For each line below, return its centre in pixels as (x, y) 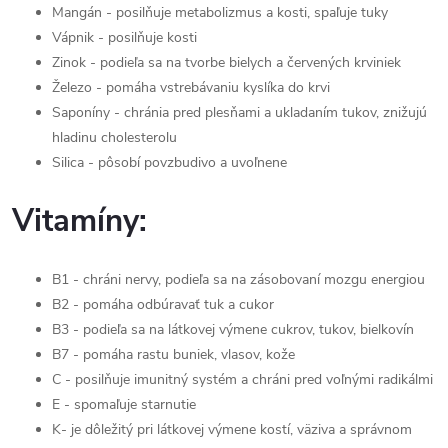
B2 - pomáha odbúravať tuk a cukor (163, 304)
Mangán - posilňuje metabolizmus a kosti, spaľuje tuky (220, 12)
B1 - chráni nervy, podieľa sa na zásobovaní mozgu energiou (238, 279)
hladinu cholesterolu (114, 137)
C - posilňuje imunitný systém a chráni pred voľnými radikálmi (242, 379)
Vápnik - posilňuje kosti (124, 37)
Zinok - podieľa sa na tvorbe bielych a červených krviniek (226, 62)
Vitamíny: (79, 221)
